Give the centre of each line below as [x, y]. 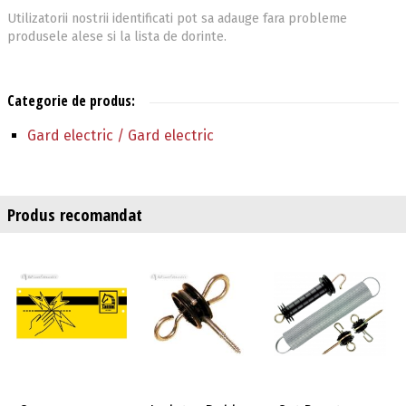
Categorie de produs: [71, 101]
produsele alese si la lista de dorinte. [117, 37]
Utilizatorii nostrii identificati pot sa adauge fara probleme [177, 19]
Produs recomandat [75, 214]
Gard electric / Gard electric [121, 135]
